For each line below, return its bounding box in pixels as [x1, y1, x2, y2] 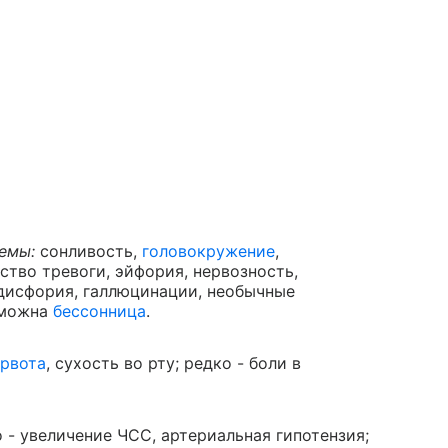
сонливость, [35, 241, 142, 262]
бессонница [53, 301, 146, 322]
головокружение [142, 241, 275, 262]
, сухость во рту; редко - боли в [46, 353, 301, 374]
